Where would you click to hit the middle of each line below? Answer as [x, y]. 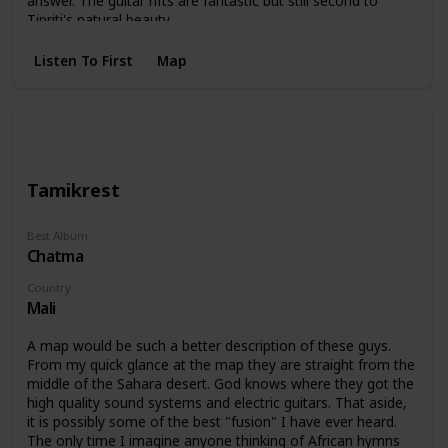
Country [48, 287]
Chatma [54, 255]
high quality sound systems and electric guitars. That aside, [216, 403]
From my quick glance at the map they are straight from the [220, 365]
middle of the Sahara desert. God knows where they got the [220, 384]
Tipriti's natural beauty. [99, 19]
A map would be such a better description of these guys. [208, 346]
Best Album [57, 235]
